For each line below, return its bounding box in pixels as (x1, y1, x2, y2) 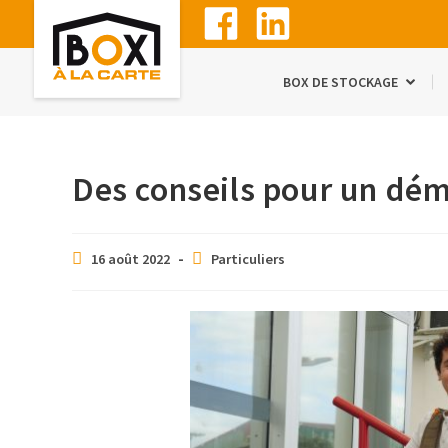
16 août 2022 (91, 250, 170, 268)
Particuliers (211, 250, 285, 268)
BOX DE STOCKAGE (282, 73, 398, 91)
